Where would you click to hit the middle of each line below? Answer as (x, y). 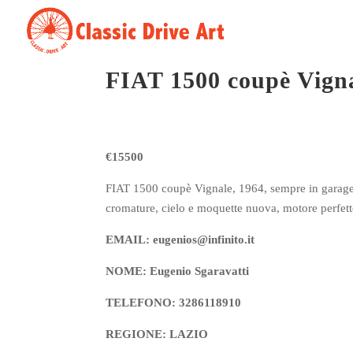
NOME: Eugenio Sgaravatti (178, 271)
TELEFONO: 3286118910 (174, 303)
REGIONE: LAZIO (157, 334)
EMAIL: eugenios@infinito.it (180, 240)
